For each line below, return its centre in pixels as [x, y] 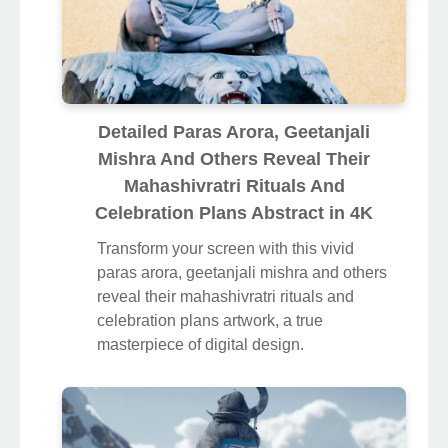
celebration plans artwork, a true [210, 320]
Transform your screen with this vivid [225, 248]
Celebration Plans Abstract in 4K [234, 212]
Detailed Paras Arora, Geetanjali [234, 131]
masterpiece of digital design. [200, 344]
